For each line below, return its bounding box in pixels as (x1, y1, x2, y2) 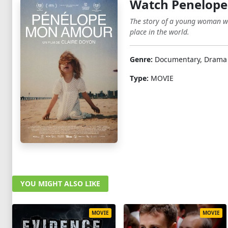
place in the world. (129, 27, 189, 37)
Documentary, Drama (152, 54, 227, 64)
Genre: (129, 54, 153, 64)
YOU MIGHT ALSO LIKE (20, 178, 100, 188)
